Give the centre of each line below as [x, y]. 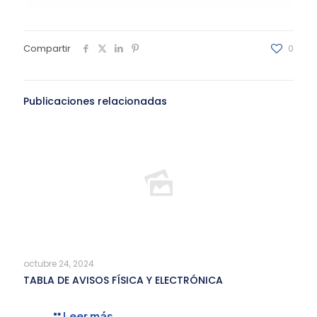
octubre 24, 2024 [59, 264]
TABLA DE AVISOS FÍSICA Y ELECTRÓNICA [123, 281]
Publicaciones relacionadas [95, 102]
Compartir [47, 49]
